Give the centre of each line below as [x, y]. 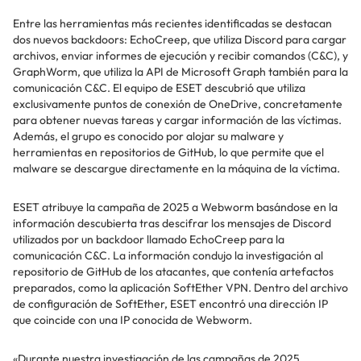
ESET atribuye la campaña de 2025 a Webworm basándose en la [175, 207]
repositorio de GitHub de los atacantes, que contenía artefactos [173, 272]
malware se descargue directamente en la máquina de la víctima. [176, 169]
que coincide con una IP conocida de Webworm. [133, 320]
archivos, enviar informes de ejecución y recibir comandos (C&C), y [180, 56]
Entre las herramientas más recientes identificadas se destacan [172, 24]
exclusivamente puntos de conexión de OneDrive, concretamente [178, 104]
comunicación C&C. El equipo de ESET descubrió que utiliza [159, 88]
